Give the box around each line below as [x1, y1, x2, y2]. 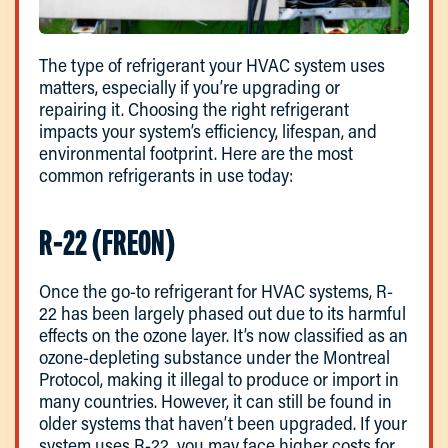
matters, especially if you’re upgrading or [39, 74, 340, 99]
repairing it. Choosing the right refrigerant [39, 96, 349, 121]
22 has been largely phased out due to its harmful [39, 300, 406, 325]
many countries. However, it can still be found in [39, 388, 392, 413]
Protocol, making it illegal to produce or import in [39, 366, 399, 391]
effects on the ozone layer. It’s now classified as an [39, 322, 408, 347]
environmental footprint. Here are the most [39, 140, 353, 165]
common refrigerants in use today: [39, 162, 293, 187]
